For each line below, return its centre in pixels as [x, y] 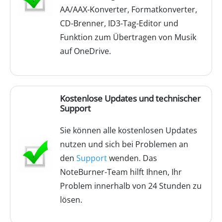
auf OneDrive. [85, 51]
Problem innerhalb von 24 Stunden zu [131, 186]
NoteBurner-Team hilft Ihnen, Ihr [121, 172]
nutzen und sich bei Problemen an [124, 144]
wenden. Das [132, 158]
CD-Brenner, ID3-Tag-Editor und [119, 23]
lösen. [71, 200]
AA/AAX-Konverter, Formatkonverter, [129, 9]
